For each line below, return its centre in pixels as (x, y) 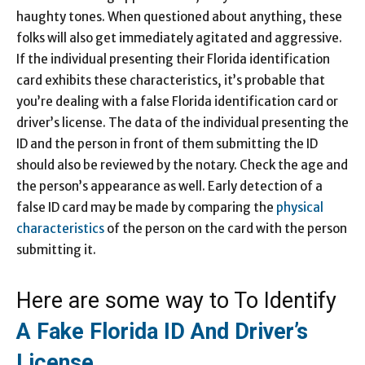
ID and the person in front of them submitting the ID (167, 143)
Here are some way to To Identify (176, 300)
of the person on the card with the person (226, 228)
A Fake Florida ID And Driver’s (162, 331)
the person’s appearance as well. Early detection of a (169, 186)
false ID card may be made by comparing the (146, 207)
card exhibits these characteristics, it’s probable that (171, 80)
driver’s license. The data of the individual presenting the (182, 122)
